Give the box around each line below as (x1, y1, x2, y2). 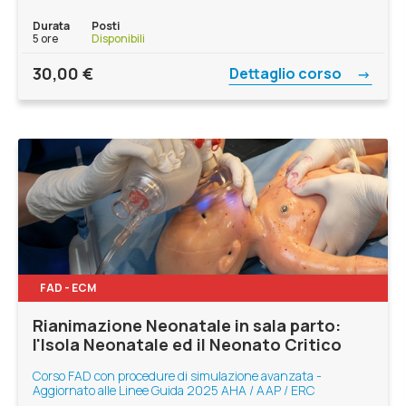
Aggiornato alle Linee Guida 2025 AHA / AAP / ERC (33, 382, 315, 399)
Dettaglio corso (229, 63, 344, 83)
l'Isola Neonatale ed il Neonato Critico (33, 333, 342, 355)
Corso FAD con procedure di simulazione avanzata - (33, 367, 322, 384)
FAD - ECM (40, 280, 96, 295)
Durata (33, 17, 70, 34)
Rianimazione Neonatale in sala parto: (33, 314, 341, 336)
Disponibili (92, 30, 145, 46)
